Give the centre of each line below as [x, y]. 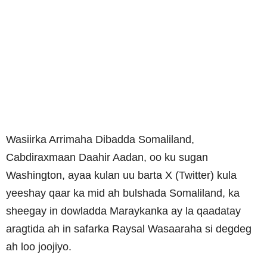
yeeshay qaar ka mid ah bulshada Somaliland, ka [123, 193]
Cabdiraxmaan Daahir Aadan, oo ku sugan [107, 158]
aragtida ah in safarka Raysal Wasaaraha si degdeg [129, 229]
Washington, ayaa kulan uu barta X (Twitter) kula [121, 176]
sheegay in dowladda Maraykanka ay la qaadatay [123, 211]
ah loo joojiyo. [39, 247]
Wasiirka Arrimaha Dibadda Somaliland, [100, 140]
